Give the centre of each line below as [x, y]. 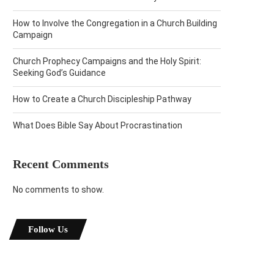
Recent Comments [61, 164]
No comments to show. [58, 190]
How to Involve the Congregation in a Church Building [115, 23]
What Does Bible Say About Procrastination [98, 125]
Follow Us [48, 229]
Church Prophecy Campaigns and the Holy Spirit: [107, 61]
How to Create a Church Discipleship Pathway [102, 99]
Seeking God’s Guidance [59, 73]
